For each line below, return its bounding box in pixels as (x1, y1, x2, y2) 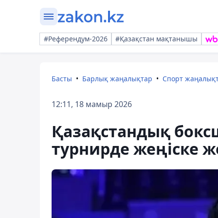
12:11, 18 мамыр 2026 (52, 99, 132, 109)
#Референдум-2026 (44, 34, 108, 43)
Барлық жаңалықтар (82, 74, 152, 83)
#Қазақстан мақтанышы (115, 34, 198, 43)
